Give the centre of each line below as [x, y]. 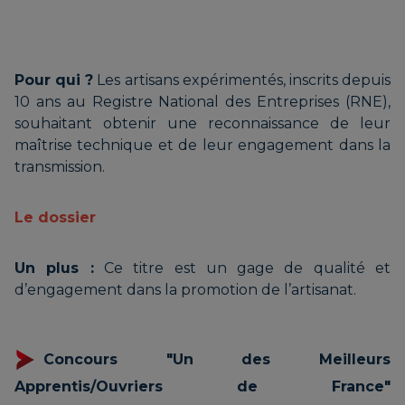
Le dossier [55, 218]
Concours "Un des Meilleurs [217, 360]
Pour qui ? [54, 80]
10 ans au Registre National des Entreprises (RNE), [202, 102]
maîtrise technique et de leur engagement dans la [202, 146]
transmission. [60, 167]
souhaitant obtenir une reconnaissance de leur [202, 124]
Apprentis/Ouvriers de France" [202, 387]
